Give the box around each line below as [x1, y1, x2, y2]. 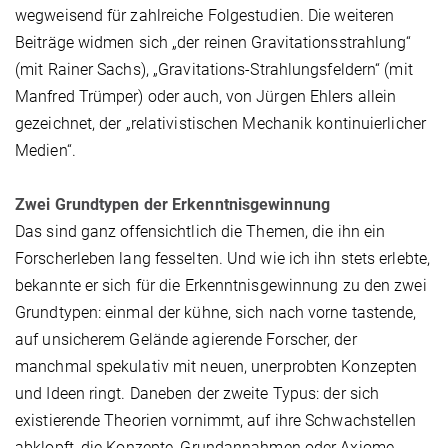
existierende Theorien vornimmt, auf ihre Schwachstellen [15, 411, 417, 431]
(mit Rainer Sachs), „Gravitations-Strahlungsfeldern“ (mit [15, 60, 413, 80]
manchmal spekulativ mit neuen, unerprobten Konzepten [15, 357, 418, 377]
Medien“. [15, 141, 76, 161]
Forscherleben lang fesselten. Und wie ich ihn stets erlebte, [15, 249, 431, 269]
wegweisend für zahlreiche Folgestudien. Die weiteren [15, 6, 395, 26]
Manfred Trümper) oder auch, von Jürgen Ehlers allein [15, 87, 397, 107]
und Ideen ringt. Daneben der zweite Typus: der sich [15, 384, 380, 404]
